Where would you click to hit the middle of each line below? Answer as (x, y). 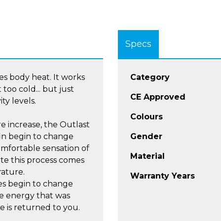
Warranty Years (163, 176)
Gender (146, 137)
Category (150, 77)
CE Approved (158, 97)
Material (147, 156)
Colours (147, 117)
